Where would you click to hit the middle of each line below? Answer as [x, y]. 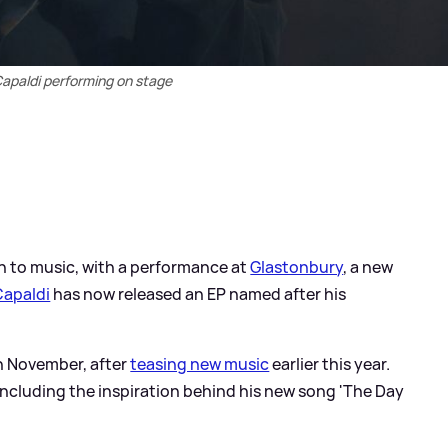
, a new [368, 266]
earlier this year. [330, 363]
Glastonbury [297, 266]
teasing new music [200, 363]
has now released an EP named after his [198, 293]
